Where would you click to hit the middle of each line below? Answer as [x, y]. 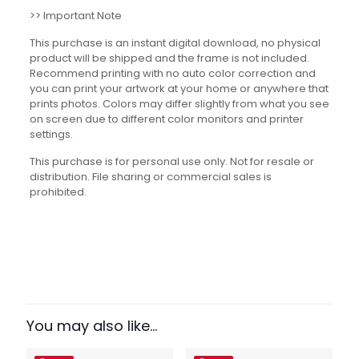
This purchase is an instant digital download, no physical [175, 43]
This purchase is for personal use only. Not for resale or [171, 162]
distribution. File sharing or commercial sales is [150, 177]
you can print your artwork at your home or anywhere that [179, 89]
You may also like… [92, 326]
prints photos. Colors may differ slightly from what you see [179, 104]
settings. [51, 135]
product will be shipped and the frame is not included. [169, 58]
